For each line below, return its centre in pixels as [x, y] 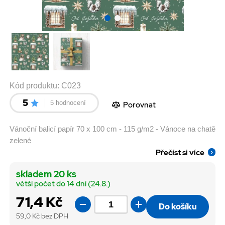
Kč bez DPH [50, 216]
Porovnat [140, 105]
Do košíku [178, 207]
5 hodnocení [68, 102]
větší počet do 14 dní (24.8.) [63, 184]
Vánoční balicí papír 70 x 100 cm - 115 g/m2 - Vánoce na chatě [113, 129]
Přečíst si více [180, 152]
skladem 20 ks [46, 174]
